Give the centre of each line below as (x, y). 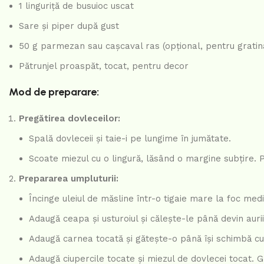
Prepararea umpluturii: (69, 178)
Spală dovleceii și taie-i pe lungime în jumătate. (130, 138)
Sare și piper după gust (69, 26)
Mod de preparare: (54, 92)
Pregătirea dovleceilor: (70, 118)
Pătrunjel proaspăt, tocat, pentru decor (104, 66)
